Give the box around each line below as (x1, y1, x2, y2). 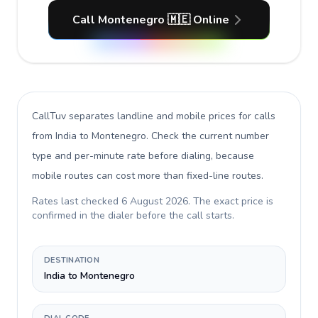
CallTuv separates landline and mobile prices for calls (32, 109, 275, 123)
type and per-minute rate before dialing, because (32, 149, 254, 163)
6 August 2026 (121, 194, 188, 208)
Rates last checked (32, 194, 121, 208)
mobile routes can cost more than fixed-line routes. (32, 169, 263, 182)
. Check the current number (146, 129, 269, 143)
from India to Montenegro (32, 129, 146, 143)
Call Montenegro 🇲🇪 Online (72, 12, 229, 28)
